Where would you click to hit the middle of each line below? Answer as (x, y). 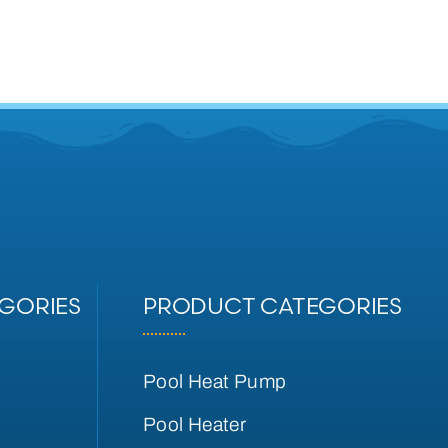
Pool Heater (195, 425)
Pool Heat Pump (215, 382)
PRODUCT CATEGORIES (272, 306)
